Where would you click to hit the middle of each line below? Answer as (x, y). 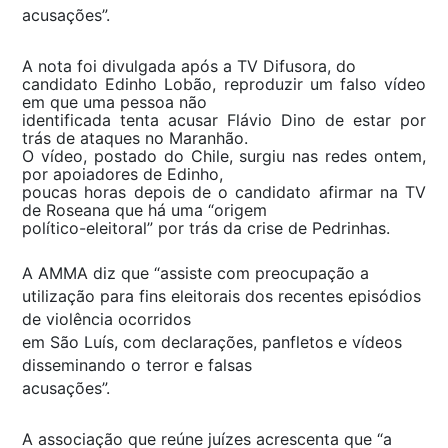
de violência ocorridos (106, 318)
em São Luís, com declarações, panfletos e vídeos (212, 341)
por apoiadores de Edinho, (122, 173)
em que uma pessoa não (114, 101)
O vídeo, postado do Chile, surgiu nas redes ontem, (224, 155)
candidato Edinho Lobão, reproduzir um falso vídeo (224, 83)
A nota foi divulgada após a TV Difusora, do (189, 65)
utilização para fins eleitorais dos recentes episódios (221, 295)
